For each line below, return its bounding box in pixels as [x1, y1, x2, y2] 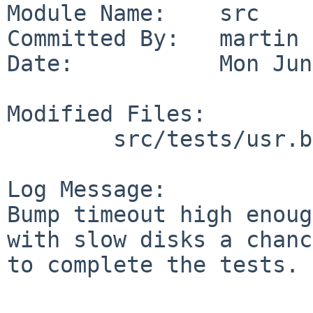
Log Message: [7, 176, 166, 202]
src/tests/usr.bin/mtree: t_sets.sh [7, 126, 113, 152]
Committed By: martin [7, 25, 299, 51]
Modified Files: [7, 101, 206, 126]
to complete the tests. [7, 252, 299, 277]
